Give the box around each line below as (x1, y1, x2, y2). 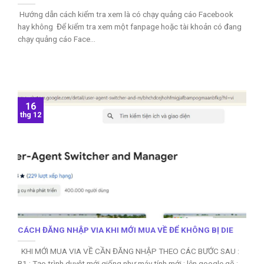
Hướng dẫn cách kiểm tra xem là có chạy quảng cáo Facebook (18, 9, 233, 19)
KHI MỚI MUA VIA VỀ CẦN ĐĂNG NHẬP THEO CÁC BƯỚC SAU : (18, 246, 241, 256)
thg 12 (20, 110, 41, 120)
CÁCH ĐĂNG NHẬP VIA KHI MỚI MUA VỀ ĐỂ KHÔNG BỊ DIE (18, 225, 233, 235)
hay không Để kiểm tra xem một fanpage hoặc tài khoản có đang (18, 22, 242, 32)
